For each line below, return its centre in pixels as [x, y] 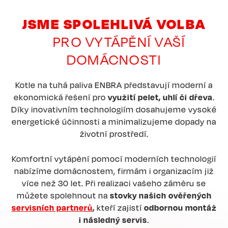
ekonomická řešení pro [61, 97]
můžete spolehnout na [63, 195]
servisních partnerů [52, 207]
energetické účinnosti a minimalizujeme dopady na [114, 121]
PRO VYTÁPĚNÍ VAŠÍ [114, 41]
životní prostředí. [114, 134]
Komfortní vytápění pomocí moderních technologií [114, 159]
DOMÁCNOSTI [114, 59]
